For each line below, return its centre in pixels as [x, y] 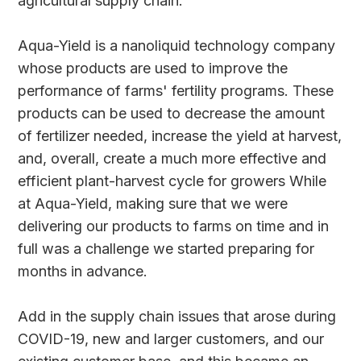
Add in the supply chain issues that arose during [177, 316]
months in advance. [83, 271]
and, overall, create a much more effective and [172, 158]
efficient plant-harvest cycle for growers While [172, 180]
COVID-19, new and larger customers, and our [171, 338]
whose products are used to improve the [153, 68]
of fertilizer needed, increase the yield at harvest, [180, 135]
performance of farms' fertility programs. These [176, 90]
